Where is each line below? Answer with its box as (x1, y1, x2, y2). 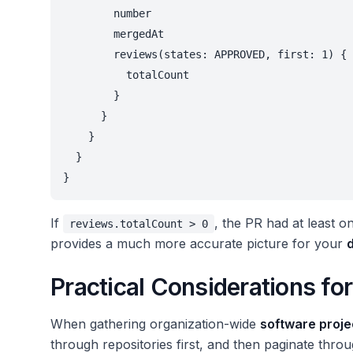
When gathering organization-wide (50, 316, 260, 333)
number (63, 7, 151, 20)
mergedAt (63, 28, 164, 41)
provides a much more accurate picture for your (50, 236, 347, 252)
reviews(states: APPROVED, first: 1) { (63, 48, 347, 61)
